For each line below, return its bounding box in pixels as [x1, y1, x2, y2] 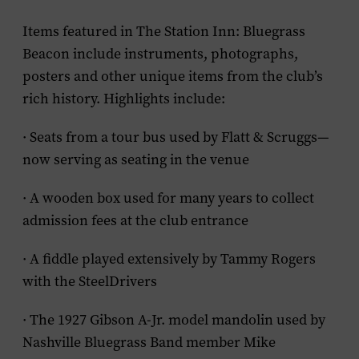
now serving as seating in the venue [22, 150, 249, 169]
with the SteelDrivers [22, 272, 157, 291]
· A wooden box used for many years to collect [22, 188, 314, 208]
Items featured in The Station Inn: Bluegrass [22, 22, 305, 41]
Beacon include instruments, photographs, [22, 44, 298, 63]
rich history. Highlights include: [22, 89, 225, 108]
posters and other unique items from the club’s [22, 67, 323, 86]
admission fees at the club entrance [22, 211, 248, 230]
